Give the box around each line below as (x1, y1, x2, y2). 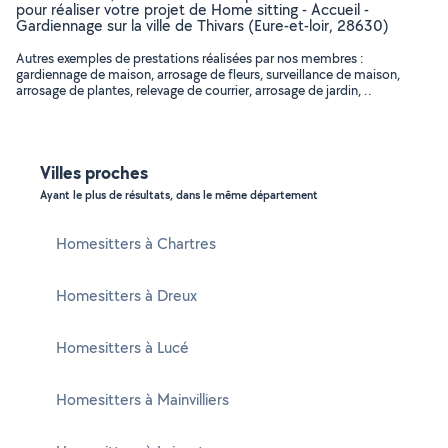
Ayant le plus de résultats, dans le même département (40, 187, 318, 203)
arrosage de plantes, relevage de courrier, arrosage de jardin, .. (16, 81, 372, 99)
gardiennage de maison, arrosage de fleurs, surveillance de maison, (16, 65, 400, 83)
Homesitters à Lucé (56, 337, 189, 358)
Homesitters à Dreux (56, 285, 197, 306)
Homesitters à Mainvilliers (56, 389, 229, 410)
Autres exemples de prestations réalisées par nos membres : (16, 49, 364, 67)
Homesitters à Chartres (56, 233, 216, 254)
